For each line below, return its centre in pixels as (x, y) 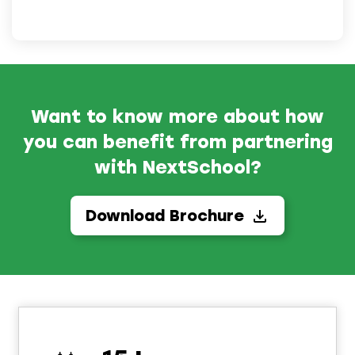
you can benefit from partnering (177, 141)
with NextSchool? (177, 167)
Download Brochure (165, 215)
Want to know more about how (177, 116)
